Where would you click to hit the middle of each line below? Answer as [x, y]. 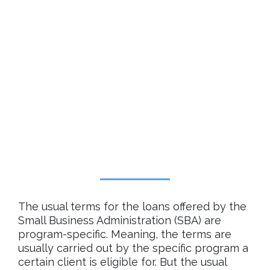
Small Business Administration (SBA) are [120, 220]
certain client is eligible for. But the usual [122, 262]
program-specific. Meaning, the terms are [125, 234]
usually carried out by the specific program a [133, 248]
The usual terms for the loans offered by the [132, 206]
